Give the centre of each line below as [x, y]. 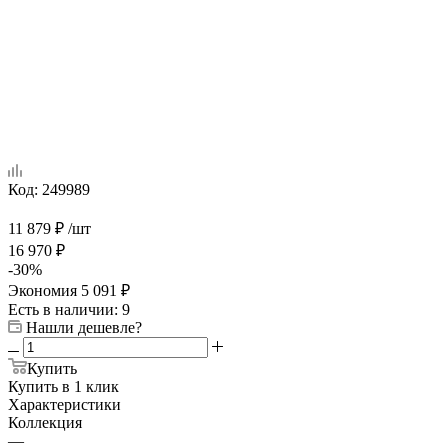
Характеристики [64, 404]
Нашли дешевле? [84, 327]
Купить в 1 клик [63, 386]
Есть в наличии [61, 309]
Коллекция [45, 422]
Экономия [44, 290]
